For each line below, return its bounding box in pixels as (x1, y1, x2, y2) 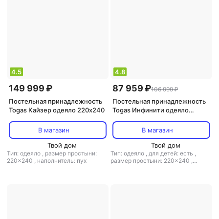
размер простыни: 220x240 (110, 157, 191, 164)
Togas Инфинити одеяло (112, 106, 189, 114)
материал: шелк (110, 164, 157, 172)
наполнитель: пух (37, 157, 87, 164)
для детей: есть (149, 150, 195, 157)
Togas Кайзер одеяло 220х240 (9, 106, 105, 114)
